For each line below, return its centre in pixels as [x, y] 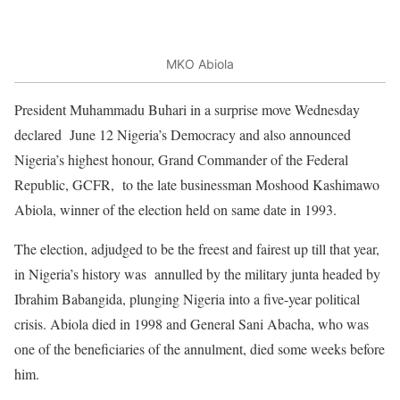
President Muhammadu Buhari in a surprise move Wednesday [189, 110]
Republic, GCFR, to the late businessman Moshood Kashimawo [197, 185]
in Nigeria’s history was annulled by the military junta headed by [197, 274]
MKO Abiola [200, 63]
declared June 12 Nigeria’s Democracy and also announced [183, 135]
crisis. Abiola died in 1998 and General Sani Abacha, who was [192, 324]
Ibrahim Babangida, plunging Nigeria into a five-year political [187, 299]
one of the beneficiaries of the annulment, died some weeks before [200, 349]
